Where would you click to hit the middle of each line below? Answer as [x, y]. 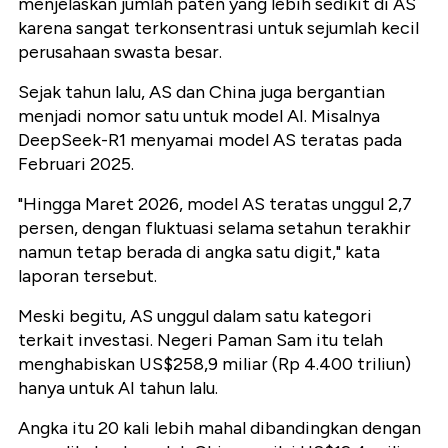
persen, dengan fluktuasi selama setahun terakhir [214, 228]
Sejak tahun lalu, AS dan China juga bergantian [201, 92]
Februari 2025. [76, 164]
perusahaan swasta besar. [120, 52]
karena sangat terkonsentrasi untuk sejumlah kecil [218, 28]
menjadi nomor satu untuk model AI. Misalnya [199, 116]
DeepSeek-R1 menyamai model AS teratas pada [210, 140]
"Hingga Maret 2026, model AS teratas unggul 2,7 [215, 204]
